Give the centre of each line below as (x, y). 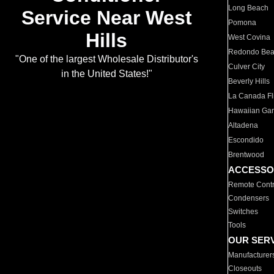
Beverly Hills (249, 81)
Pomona (243, 23)
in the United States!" (106, 74)
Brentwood (246, 155)
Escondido (246, 140)
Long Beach (249, 8)
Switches (243, 212)
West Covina (250, 37)
